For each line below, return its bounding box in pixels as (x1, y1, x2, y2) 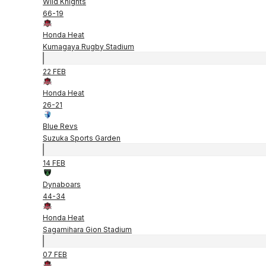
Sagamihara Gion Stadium (43, 224, 132, 234)
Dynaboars (43, 179, 81, 189)
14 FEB (43, 158, 65, 167)
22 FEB (43, 66, 66, 76)
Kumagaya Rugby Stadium (43, 42, 134, 51)
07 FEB (43, 249, 67, 259)
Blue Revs (43, 121, 78, 131)
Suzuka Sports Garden (43, 133, 121, 142)
